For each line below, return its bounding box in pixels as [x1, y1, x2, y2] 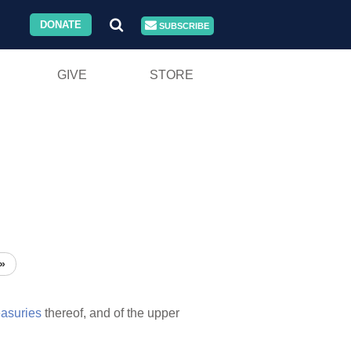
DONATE [40, 19, 82, 31]
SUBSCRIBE [157, 21, 210, 31]
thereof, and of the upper [42, 306, 179, 320]
